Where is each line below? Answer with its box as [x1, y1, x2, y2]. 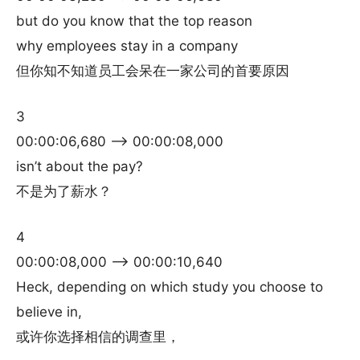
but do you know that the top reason [16, 13, 252, 29]
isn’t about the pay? [16, 158, 143, 174]
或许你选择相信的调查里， [16, 329, 180, 345]
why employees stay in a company [16, 38, 238, 54]
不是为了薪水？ [16, 183, 112, 199]
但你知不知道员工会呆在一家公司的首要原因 [16, 63, 289, 79]
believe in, [16, 304, 82, 320]
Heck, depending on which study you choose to [16, 279, 323, 295]
